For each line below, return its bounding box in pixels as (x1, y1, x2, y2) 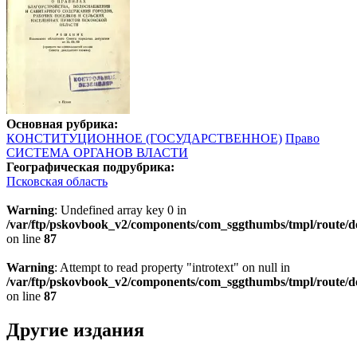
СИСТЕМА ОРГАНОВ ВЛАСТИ (6, 145, 188, 159)
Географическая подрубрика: (6, 159, 175, 174)
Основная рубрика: (6, 116, 118, 131)
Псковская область (6, 174, 108, 188)
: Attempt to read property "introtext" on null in (54, 260, 290, 274)
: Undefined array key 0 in (54, 202, 186, 217)
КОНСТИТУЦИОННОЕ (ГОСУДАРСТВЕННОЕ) (6, 131, 282, 145)
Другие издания (6, 319, 144, 340)
